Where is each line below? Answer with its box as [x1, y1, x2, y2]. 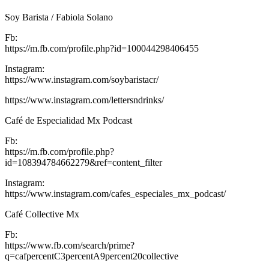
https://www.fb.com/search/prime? [5, 240, 134, 250]
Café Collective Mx [5, 208, 79, 219]
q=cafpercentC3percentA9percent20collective [5, 250, 178, 261]
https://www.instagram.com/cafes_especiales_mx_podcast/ [5, 188, 226, 199]
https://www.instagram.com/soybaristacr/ [5, 74, 159, 85]
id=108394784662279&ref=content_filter [5, 157, 162, 168]
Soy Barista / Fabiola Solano [5, 11, 113, 22]
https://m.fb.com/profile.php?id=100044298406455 [5, 43, 199, 53]
